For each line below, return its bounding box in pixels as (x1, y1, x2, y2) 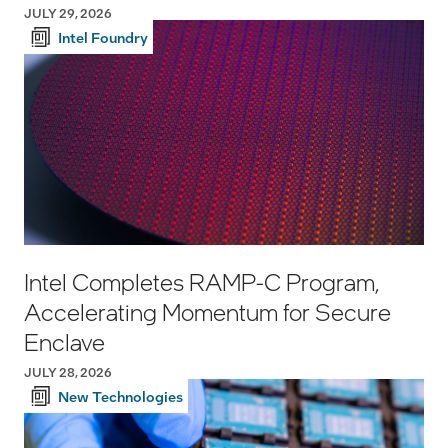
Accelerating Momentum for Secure (24, 295, 391, 327)
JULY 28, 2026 (24, 363, 112, 380)
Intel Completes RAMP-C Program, (24, 265, 379, 297)
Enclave (24, 325, 105, 357)
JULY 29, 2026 (24, 4, 112, 21)
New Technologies (58, 386, 183, 405)
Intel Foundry (58, 27, 148, 46)
